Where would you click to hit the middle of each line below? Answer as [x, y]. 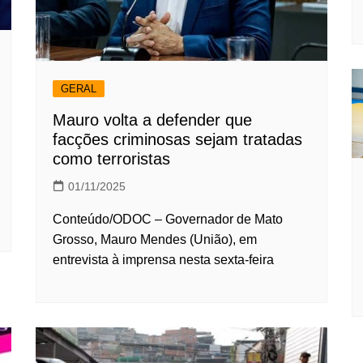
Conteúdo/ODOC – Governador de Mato [168, 219]
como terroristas [111, 158]
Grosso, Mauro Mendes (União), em [155, 239]
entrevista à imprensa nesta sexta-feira [163, 259]
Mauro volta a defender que [152, 120]
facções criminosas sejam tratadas [177, 139]
